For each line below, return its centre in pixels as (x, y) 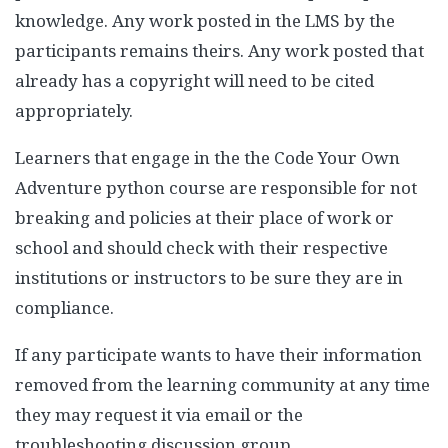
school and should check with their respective (201, 248)
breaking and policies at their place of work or (204, 218)
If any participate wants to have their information (218, 355)
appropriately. (74, 111)
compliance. (64, 308)
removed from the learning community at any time (222, 385)
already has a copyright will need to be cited (194, 81)
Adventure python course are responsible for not (216, 188)
